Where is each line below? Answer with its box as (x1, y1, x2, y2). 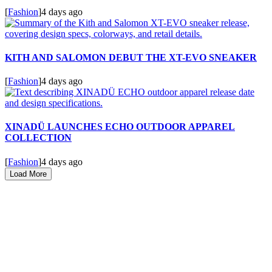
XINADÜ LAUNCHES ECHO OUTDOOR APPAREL (5, 121, 235, 132)
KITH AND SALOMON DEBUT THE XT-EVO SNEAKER (5, 52, 257, 63)
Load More (10, 169, 47, 178)
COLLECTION (5, 132, 72, 143)
